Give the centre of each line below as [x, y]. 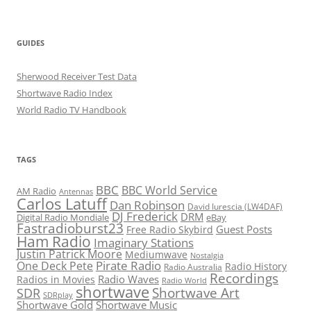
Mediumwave [156, 255]
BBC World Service [169, 191]
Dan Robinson [147, 205]
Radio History [256, 267]
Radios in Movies [56, 280]
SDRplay [58, 295]
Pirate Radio [128, 266]
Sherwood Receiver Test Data [77, 77]
